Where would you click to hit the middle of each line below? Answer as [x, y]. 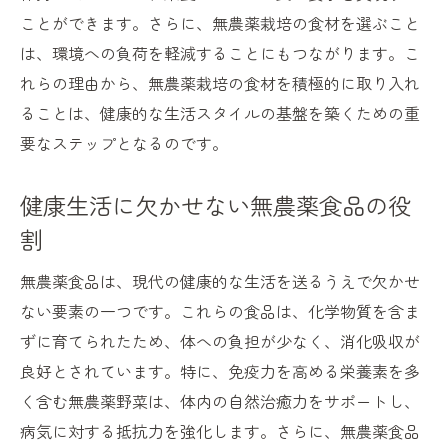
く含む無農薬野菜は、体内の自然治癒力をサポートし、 [220, 401]
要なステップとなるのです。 [124, 143]
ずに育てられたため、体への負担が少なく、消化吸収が [220, 341]
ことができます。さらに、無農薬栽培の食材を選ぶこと [220, 23]
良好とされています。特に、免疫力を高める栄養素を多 [220, 371]
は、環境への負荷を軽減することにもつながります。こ [220, 53]
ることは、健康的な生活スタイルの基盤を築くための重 [220, 113]
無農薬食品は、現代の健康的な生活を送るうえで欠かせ [220, 281]
